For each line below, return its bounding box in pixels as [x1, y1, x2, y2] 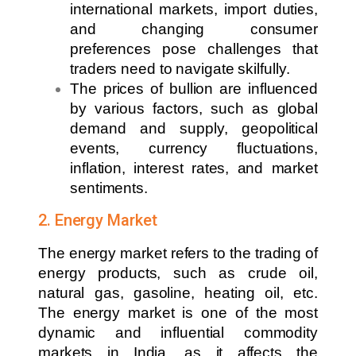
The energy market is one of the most [38, 304, 318, 321]
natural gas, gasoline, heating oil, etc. [38, 284, 318, 301]
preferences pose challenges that [70, 40, 318, 57]
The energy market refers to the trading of [38, 244, 318, 261]
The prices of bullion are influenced [70, 79, 318, 97]
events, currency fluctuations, [70, 139, 318, 157]
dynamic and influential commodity [38, 323, 318, 341]
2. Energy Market [38, 211, 157, 230]
